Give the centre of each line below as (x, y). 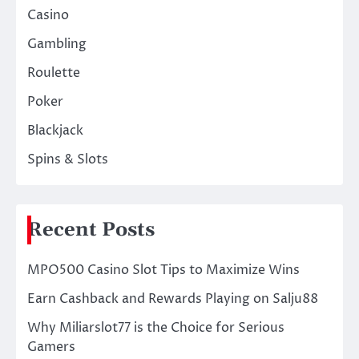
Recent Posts (91, 230)
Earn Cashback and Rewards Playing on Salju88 (173, 299)
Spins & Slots (68, 160)
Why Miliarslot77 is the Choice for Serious (156, 328)
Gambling (57, 44)
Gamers (51, 347)
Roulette (54, 73)
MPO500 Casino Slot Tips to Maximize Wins (163, 270)
